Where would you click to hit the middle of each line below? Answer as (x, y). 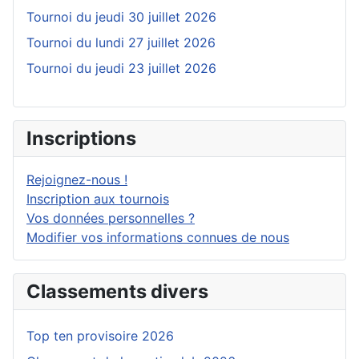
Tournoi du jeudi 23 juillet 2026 (121, 69)
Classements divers (117, 292)
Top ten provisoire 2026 (100, 336)
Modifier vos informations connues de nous (158, 238)
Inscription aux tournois (98, 199)
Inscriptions (81, 139)
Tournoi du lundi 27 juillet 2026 (121, 43)
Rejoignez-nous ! (77, 180)
